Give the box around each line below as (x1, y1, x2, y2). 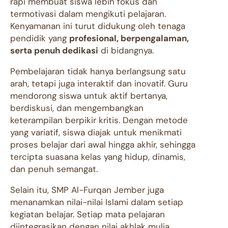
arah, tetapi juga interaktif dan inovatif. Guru (10, 78, 188, 90)
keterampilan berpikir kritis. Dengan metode (10, 115, 188, 126)
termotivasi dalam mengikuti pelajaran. (10, 8, 166, 20)
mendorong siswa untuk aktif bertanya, (10, 90, 167, 102)
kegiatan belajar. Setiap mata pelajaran (10, 209, 165, 220)
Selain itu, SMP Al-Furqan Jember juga (10, 184, 164, 196)
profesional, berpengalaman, (69, 33, 189, 44)
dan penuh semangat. (10, 163, 98, 175)
